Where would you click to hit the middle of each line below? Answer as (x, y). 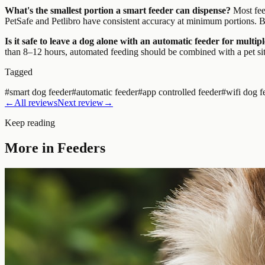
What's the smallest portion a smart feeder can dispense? (118, 10)
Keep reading (30, 122)
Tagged (19, 72)
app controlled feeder (182, 92)
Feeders (81, 148)
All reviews (36, 102)
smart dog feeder (41, 92)
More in (31, 148)
